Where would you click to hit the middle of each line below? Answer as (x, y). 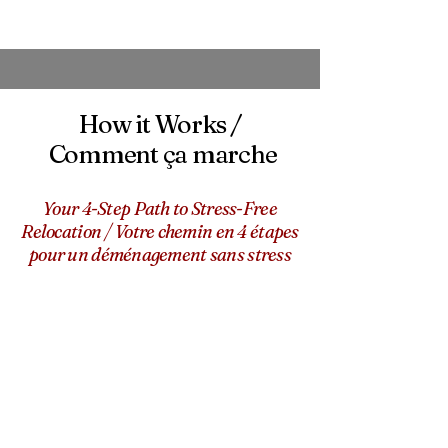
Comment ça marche (160, 153)
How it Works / (160, 123)
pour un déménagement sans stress (160, 254)
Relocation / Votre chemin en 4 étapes (160, 231)
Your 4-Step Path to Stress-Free (160, 208)
